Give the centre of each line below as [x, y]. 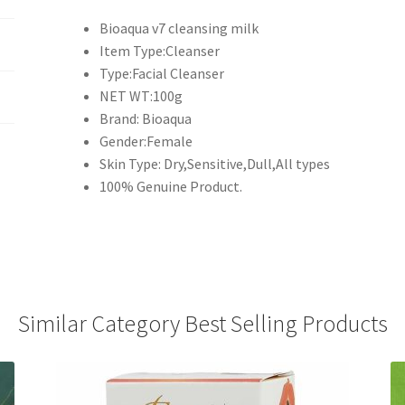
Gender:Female [146, 141]
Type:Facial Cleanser [162, 73]
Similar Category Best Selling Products [202, 323]
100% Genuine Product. [171, 186]
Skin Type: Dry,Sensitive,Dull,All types [215, 163]
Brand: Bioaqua [146, 118]
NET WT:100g [141, 95]
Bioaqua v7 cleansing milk [179, 28]
